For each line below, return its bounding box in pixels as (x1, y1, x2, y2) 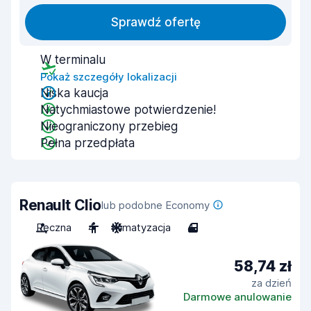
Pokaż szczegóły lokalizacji (40, 70, 177, 83)
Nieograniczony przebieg (40, 119, 178, 133)
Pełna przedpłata (40, 136, 135, 150)
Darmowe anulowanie (183, 289, 292, 303)
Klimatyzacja (111, 221, 171, 234)
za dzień (251, 276, 292, 289)
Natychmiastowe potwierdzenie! (40, 103, 216, 117)
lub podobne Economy (101, 199, 210, 212)
